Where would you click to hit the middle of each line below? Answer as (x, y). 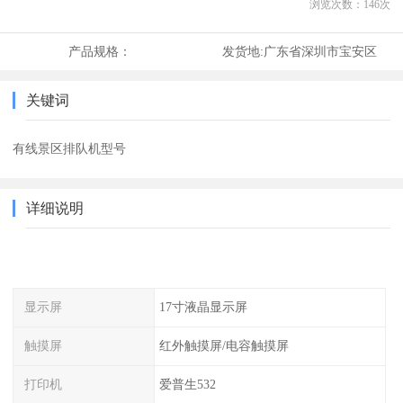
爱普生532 (187, 384)
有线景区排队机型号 (70, 149)
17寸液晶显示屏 (203, 307)
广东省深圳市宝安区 (320, 52)
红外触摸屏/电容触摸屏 (224, 345)
